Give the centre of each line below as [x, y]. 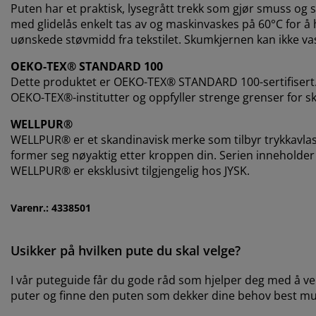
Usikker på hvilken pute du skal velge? [126, 251]
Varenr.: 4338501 [51, 208]
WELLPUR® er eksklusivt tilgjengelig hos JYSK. [130, 171]
